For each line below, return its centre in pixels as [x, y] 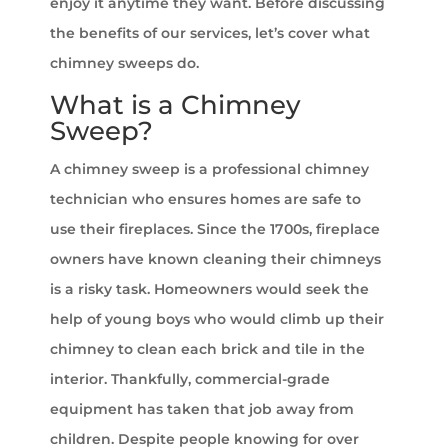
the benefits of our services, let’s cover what [210, 33]
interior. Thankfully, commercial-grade [190, 379]
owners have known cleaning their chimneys [215, 259]
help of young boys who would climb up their [217, 319]
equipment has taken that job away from [202, 409]
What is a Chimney [175, 105]
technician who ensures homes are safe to [205, 199]
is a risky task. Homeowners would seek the [209, 289]
